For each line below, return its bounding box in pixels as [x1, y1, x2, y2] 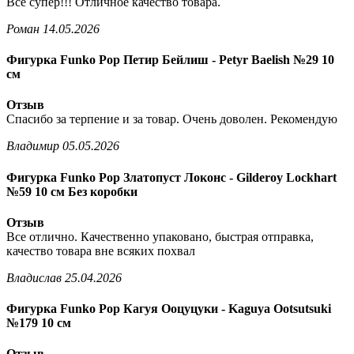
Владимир [6, 139, 59, 153]
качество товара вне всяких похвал [6, 243, 195, 258]
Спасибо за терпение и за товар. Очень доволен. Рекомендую [6, 112, 337, 126]
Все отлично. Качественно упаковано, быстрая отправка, [6, 229, 314, 243]
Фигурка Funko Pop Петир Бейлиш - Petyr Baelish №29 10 [6, 53, 334, 67]
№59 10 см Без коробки [6, 184, 137, 198]
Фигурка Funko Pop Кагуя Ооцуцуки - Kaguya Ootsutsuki [6, 302, 331, 316]
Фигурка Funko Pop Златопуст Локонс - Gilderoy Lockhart [6, 170, 337, 184]
